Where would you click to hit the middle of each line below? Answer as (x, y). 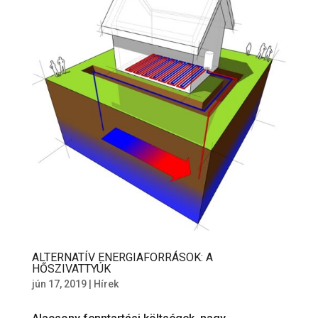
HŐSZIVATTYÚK (71, 269)
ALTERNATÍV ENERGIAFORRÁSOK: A (122, 258)
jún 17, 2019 (59, 284)
